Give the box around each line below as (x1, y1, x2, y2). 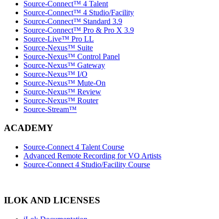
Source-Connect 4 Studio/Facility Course (23, 160, 150, 169)
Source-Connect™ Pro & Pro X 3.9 (23, 25, 134, 34)
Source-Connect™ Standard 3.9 (23, 17, 122, 25)
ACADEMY (4, 123, 53, 133)
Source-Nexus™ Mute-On (23, 78, 106, 87)
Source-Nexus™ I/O (23, 69, 88, 78)
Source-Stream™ (23, 105, 77, 113)
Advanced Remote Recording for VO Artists (23, 152, 161, 160)
